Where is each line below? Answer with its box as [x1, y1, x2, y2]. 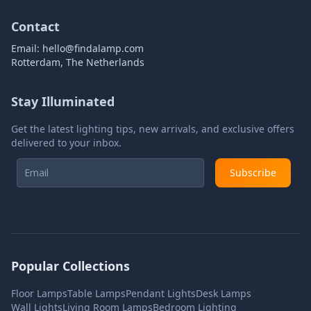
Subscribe [229, 166, 276, 179]
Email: [11, 42, 42, 55]
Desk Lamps [196, 287, 251, 300]
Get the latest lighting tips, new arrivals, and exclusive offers [11, 122, 294, 135]
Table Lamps [67, 287, 126, 300]
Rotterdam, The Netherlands [11, 56, 144, 69]
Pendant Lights [126, 287, 196, 300]
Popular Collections [11, 258, 130, 274]
